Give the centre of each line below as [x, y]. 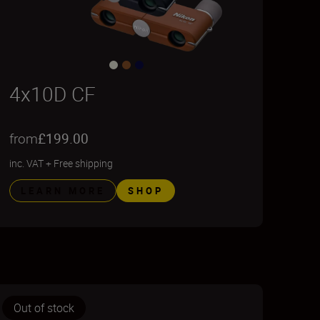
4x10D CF [52, 94]
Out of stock [44, 308]
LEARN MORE [62, 191]
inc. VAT [26, 163]
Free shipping [83, 163]
